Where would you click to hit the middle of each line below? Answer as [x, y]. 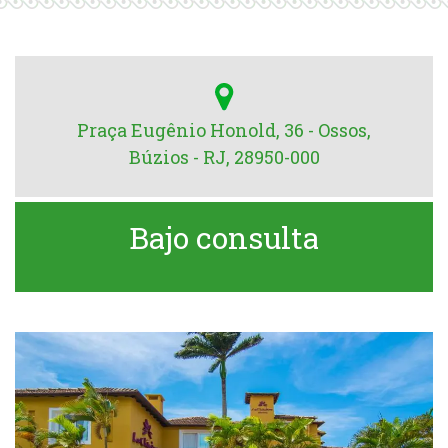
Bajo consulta [224, 237]
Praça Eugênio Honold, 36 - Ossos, [224, 130]
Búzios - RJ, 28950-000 [224, 157]
